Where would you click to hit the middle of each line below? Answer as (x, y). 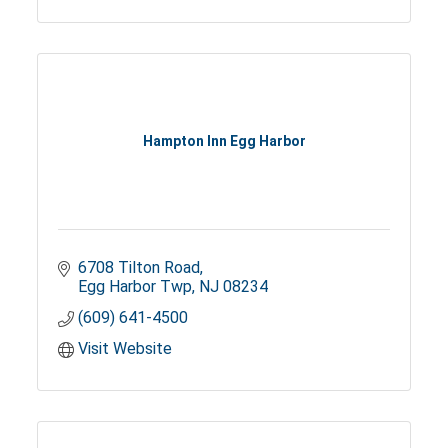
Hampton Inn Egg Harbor (224, 141)
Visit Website (125, 348)
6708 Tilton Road (139, 267)
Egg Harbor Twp (135, 286)
